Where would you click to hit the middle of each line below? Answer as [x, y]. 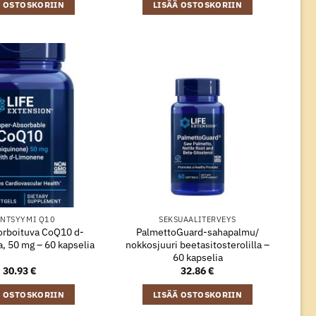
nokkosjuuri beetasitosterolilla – [197, 244]
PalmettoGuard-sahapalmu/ [197, 231]
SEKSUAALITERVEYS [197, 219]
